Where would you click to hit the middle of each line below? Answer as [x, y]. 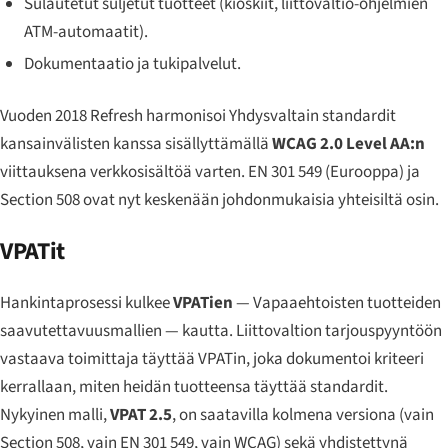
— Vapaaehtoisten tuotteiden [337, 303]
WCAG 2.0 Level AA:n [348, 144]
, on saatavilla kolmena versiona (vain [303, 415]
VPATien [203, 303]
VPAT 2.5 [141, 415]
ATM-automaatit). [85, 32]
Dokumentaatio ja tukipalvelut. [132, 64]
